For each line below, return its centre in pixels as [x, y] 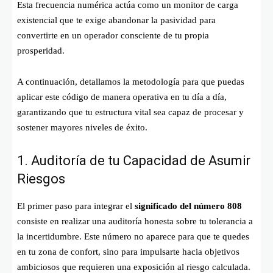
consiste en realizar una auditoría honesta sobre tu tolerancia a [135, 221]
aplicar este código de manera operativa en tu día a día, [122, 97]
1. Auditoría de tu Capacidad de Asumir [134, 160]
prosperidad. [41, 50]
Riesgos [41, 179]
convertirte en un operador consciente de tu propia [113, 35]
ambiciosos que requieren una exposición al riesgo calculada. [134, 267]
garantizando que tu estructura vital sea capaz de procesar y [130, 112]
